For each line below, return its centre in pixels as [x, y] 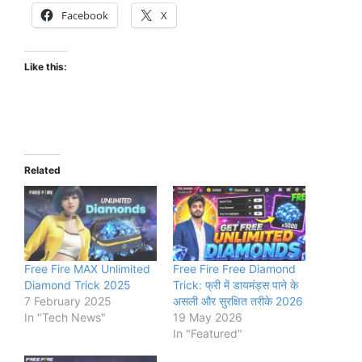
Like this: [46, 66]
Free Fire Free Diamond [234, 269]
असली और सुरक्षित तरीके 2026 [238, 301]
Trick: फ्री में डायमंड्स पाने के [236, 285]
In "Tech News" [65, 318]
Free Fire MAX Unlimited [87, 269]
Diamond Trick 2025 [78, 285]
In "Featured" [208, 334]
